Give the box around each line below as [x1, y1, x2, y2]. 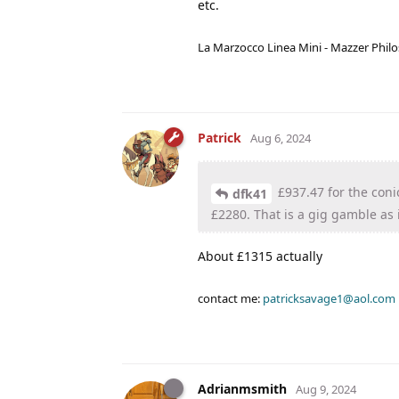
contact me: [198, 290, 263, 307]
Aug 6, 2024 [250, 130, 311, 147]
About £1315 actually [198, 248, 322, 265]
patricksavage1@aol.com [263, 290, 395, 307]
